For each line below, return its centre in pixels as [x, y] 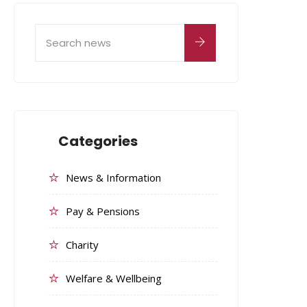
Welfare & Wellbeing [113, 278]
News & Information [113, 177]
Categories [98, 141]
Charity [82, 245]
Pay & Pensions [102, 211]
